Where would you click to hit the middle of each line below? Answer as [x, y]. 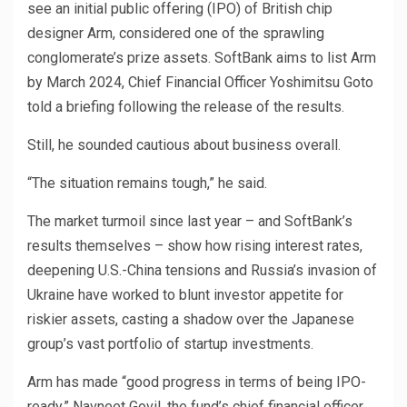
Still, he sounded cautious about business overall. [184, 145]
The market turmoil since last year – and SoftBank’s [190, 222]
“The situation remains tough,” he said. [147, 184]
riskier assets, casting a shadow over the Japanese [191, 320]
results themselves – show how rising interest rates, [195, 246]
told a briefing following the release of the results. [186, 107]
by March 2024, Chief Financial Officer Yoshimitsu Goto [200, 83]
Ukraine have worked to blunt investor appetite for [185, 295]
